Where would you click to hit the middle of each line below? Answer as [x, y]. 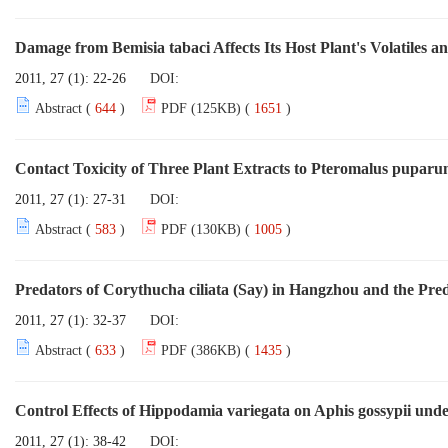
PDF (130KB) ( [205, 229]
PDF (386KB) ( [205, 350]
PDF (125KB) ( [205, 108]
